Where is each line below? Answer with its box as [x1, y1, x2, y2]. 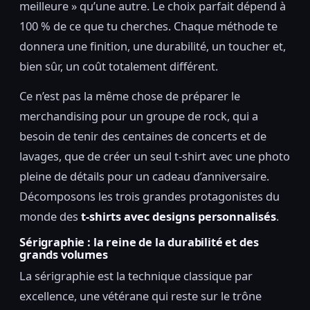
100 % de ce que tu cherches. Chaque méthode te [19, 17, 277, 34]
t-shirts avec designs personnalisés [81, 208, 276, 224]
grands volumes [19, 246, 108, 262]
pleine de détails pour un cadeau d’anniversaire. [19, 167, 269, 184]
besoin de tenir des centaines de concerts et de [19, 127, 266, 144]
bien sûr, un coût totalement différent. [19, 57, 218, 74]
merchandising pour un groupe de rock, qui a [19, 107, 258, 124]
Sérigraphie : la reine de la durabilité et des [19, 233, 259, 250]
